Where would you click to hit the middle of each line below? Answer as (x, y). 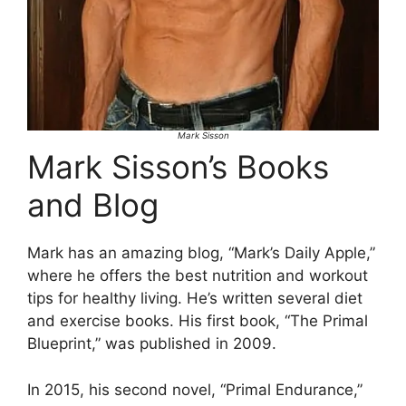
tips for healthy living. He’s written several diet (195, 299)
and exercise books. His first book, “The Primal (198, 321)
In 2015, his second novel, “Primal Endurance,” (195, 389)
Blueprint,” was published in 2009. (152, 344)
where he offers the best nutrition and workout (198, 276)
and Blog (93, 205)
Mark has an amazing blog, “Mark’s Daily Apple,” (201, 253)
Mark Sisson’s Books (178, 167)
